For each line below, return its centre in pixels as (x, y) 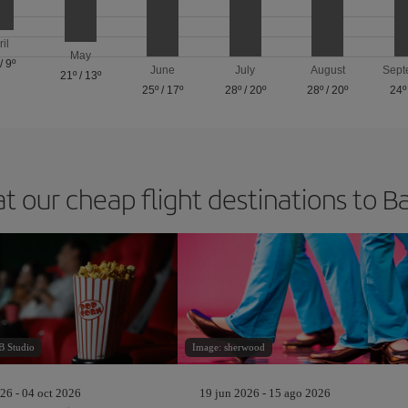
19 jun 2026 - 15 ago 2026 (265, 393)
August (327, 70)
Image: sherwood (229, 347)
